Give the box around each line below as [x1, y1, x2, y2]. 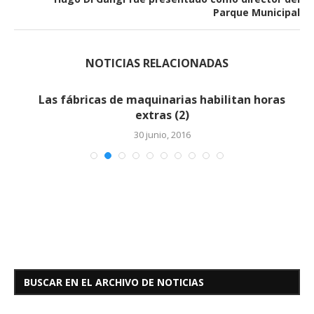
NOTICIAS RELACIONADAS [86, 55, 228, 71]
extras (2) [130, 107, 184, 123]
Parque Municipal [213, 5, 300, 19]
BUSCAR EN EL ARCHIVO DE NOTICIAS [24, 275, 204, 289]
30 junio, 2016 [128, 128, 186, 141]
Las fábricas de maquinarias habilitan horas [34, 91, 280, 107]
